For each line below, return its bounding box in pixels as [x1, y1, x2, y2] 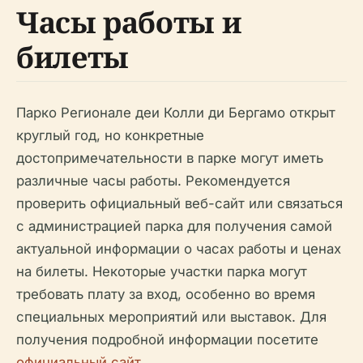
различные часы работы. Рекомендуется [16, 173, 290, 190]
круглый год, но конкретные [16, 127, 204, 144]
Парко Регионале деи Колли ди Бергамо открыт [16, 105, 335, 122]
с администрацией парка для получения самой [16, 218, 332, 235]
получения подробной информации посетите [16, 331, 318, 348]
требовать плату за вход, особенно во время [16, 286, 315, 303]
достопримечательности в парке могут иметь [16, 150, 323, 167]
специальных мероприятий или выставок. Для [16, 309, 327, 326]
